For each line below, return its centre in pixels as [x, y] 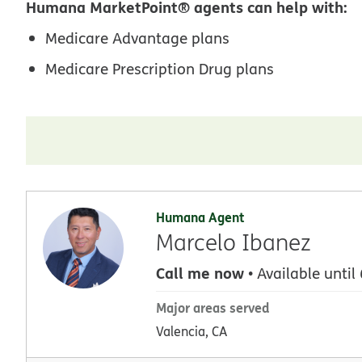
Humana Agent [200, 217]
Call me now [200, 272]
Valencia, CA [192, 331]
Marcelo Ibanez [234, 242]
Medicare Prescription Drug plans [160, 68]
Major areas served [213, 307]
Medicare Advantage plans [137, 38]
